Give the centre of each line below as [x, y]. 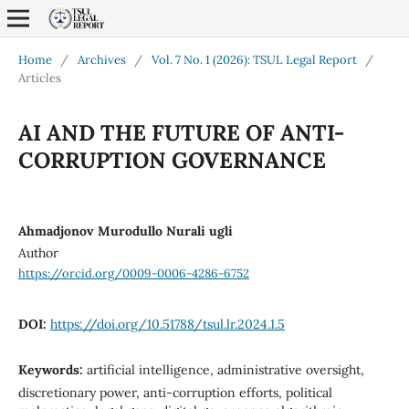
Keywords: [52, 369]
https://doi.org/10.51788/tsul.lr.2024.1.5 [167, 324]
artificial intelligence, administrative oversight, [225, 369]
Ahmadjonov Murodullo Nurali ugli [125, 231]
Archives [101, 59]
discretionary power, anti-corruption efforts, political [175, 392]
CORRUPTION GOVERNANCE [172, 160]
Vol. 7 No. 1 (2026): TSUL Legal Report [254, 59]
